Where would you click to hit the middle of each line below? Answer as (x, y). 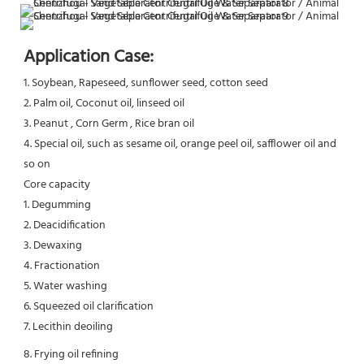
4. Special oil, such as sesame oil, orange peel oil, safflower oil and (180, 145)
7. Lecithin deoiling (68, 327)
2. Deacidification (65, 226)
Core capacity (57, 185)
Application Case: (89, 58)
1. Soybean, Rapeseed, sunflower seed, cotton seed (146, 84)
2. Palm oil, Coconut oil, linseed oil (104, 104)
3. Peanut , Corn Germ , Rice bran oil (109, 124)
